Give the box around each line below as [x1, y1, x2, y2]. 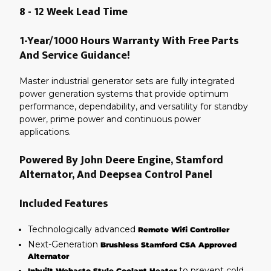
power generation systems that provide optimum [19, 88, 229, 99]
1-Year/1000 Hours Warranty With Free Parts [19, 32, 239, 50]
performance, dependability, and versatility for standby [19, 101, 248, 112]
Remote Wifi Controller [138, 225, 232, 234]
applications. [19, 126, 73, 137]
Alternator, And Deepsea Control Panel [19, 166, 212, 184]
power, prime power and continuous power [19, 114, 201, 125]
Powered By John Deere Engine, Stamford [19, 151, 223, 169]
